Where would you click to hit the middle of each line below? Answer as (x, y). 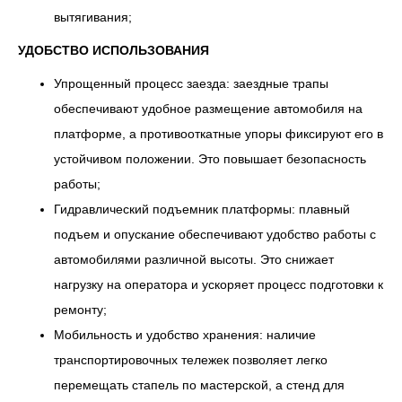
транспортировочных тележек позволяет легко (191, 360)
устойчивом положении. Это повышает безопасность (210, 159)
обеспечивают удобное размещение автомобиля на (208, 109)
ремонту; (80, 310)
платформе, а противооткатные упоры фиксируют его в (218, 134)
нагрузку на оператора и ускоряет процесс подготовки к (218, 284)
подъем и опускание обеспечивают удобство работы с (215, 234)
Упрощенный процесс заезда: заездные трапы (191, 83)
